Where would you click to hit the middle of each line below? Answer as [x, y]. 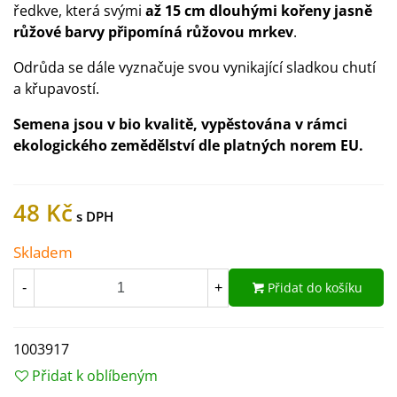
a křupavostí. [56, 89]
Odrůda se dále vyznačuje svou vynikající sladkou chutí [195, 67]
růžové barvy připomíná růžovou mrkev [153, 32]
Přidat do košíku [315, 288]
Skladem [43, 252]
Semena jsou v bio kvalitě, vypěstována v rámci [180, 124]
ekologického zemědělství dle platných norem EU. [188, 145]
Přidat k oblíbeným [95, 375]
